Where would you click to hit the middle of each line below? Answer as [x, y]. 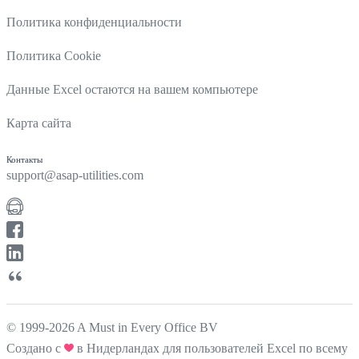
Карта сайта [39, 123]
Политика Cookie [54, 55]
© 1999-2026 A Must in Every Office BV [112, 327]
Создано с [35, 348]
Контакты [24, 159]
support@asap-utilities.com [75, 175]
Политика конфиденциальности [94, 22]
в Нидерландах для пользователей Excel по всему [211, 348]
